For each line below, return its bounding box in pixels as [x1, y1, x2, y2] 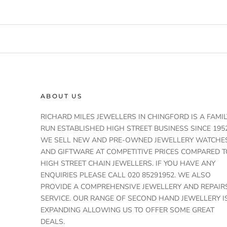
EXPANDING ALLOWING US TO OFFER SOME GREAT [41, 205, 214, 215]
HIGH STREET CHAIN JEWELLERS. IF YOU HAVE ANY [41, 159, 215, 169]
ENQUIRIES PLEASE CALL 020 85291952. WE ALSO [41, 170, 211, 180]
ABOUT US [41, 92, 83, 100]
